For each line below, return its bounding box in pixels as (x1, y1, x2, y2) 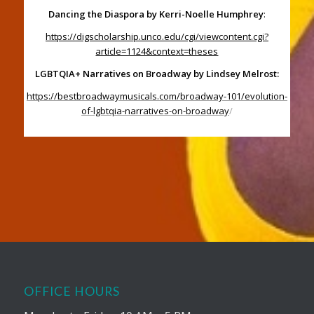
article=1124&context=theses (95, 44, 219, 57)
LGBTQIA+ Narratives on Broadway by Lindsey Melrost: (34, 67, 279, 80)
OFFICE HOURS (23, 283, 120, 299)
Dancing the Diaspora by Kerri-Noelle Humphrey (48, 7, 264, 20)
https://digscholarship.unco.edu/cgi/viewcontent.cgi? (45, 29, 268, 43)
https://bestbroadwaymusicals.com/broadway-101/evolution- (26, 89, 287, 102)
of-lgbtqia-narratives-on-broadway (81, 104, 229, 117)
